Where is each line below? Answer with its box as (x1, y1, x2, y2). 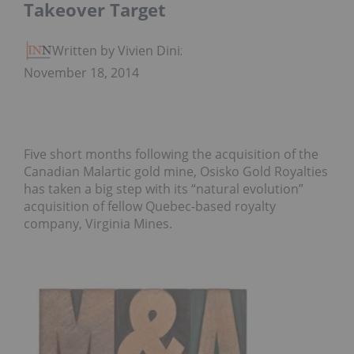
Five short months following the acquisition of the (24, 145, 318, 164)
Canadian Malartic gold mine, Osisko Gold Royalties (24, 163, 328, 181)
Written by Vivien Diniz (52, 42, 186, 60)
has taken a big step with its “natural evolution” (24, 180, 303, 198)
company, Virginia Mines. (24, 215, 172, 233)
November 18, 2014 (24, 64, 139, 82)
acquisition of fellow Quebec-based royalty (24, 198, 276, 216)
